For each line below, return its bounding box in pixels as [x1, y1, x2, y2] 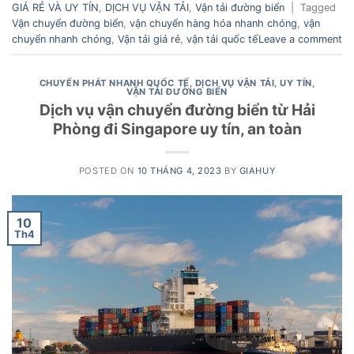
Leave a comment [258, 33, 342, 46]
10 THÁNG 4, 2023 [137, 165, 222, 177]
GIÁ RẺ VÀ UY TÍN [12, 2, 99, 14]
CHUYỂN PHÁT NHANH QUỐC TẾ [39, 77, 190, 88]
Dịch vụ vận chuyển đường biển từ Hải [39, 100, 315, 120]
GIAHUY [239, 165, 276, 177]
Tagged [300, 2, 336, 14]
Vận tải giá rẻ [118, 33, 180, 46]
